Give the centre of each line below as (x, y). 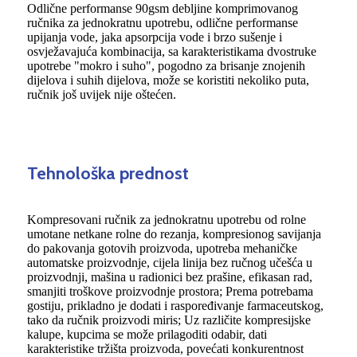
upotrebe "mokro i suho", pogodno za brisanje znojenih (166, 66)
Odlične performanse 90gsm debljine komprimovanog (163, 9)
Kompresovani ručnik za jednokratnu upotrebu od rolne (167, 220)
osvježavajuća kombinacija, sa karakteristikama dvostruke (172, 52)
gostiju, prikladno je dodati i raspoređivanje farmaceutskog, (175, 306)
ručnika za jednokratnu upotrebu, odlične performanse (163, 23)
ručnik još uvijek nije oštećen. (102, 95)
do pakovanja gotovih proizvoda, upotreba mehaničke (162, 249)
